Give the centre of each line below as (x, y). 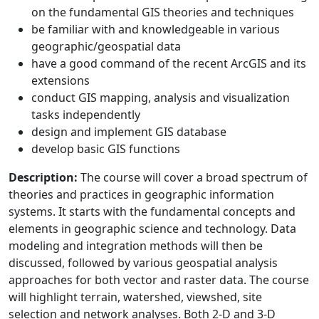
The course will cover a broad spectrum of (193, 177)
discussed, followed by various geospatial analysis (143, 262)
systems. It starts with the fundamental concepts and (152, 211)
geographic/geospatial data (106, 46)
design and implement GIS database (129, 131)
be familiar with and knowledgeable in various (156, 29)
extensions (61, 80)
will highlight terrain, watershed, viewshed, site (135, 297)
